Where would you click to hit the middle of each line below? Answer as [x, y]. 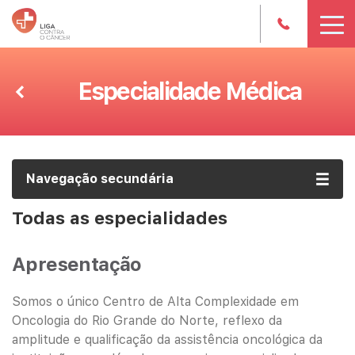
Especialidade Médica [189, 91]
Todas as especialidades [120, 218]
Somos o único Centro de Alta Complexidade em [155, 302]
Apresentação [77, 264]
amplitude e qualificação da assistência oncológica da [167, 340]
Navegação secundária [100, 179]
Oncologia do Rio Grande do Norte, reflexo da [147, 321]
